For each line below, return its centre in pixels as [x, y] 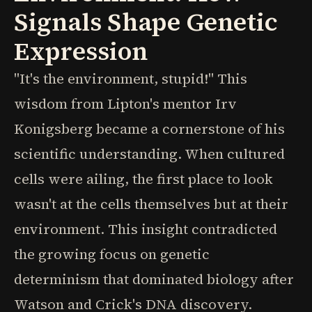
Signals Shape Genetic [146, 22]
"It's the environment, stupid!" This [131, 79]
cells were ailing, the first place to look [143, 179]
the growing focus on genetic [112, 254]
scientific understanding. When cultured [149, 154]
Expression [81, 51]
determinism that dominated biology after [154, 279]
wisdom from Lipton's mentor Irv [125, 104]
